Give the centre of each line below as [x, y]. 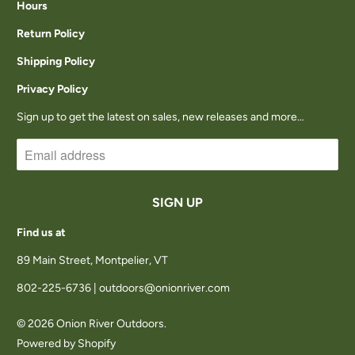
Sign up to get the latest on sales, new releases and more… [161, 117]
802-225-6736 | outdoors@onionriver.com [124, 288]
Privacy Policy [53, 90]
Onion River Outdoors [111, 324]
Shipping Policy [56, 62]
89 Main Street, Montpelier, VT [93, 261]
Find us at [42, 233]
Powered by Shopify [67, 344]
